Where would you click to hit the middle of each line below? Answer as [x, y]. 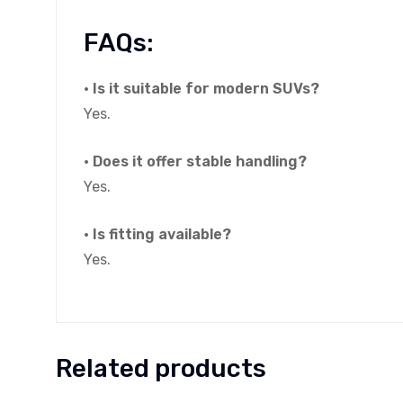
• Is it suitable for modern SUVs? [201, 89]
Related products [161, 369]
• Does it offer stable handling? [195, 162]
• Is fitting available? [157, 235]
